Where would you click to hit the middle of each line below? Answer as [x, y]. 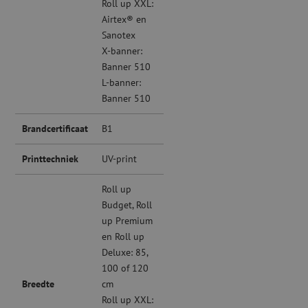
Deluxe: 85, [125, 253]
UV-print [120, 159]
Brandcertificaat [55, 129]
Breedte [38, 284]
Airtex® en [124, 20]
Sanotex [119, 35]
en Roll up [123, 237]
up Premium [128, 221]
